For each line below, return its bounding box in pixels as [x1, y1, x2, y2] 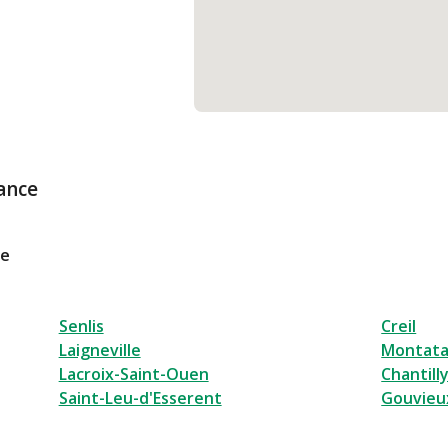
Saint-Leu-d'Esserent [58, 387, 222, 410]
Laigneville [58, 339, 141, 362]
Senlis [58, 315, 104, 338]
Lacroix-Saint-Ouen [58, 363, 209, 386]
